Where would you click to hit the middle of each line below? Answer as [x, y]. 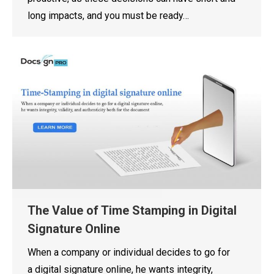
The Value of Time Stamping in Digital [132, 211]
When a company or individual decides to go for [129, 253]
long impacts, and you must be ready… [108, 15]
